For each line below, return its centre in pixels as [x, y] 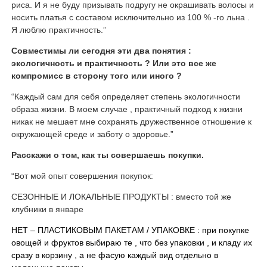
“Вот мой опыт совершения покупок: [82, 176]
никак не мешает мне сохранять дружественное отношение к [131, 122]
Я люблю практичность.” [58, 30]
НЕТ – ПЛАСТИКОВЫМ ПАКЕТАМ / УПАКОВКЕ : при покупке [130, 230]
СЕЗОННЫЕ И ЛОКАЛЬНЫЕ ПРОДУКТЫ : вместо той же [121, 197]
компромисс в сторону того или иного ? [96, 76]
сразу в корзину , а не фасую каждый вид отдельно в [114, 255]
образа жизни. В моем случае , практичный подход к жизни [127, 109]
